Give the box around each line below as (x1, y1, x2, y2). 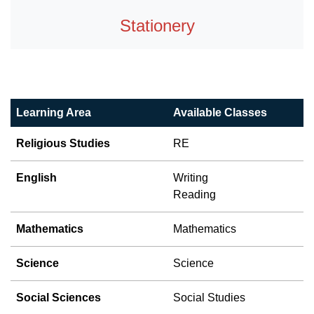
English (16, 171, 57, 184)
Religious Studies (16, 137, 110, 149)
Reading (173, 188, 216, 200)
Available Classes (173, 106, 267, 118)
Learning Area (16, 106, 91, 118)
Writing (173, 171, 208, 184)
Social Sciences (16, 291, 101, 303)
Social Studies (173, 291, 245, 303)
